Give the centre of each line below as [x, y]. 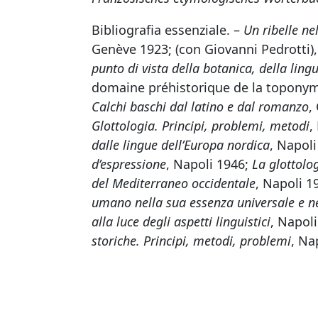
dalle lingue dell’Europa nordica [181, 145]
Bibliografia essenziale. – [168, 30]
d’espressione [129, 164]
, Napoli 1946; [209, 164]
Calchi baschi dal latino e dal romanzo [200, 106]
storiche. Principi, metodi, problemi [191, 241]
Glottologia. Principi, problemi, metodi [201, 126]
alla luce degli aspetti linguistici [181, 221]
